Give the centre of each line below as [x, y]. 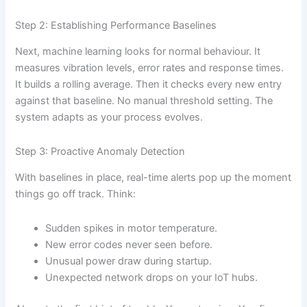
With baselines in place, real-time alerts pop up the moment [153, 178]
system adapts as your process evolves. [109, 118]
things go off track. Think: [76, 194]
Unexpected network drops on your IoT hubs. [152, 277]
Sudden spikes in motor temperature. [132, 228]
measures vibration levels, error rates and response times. [150, 68]
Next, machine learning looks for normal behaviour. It [138, 52]
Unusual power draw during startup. [129, 261]
